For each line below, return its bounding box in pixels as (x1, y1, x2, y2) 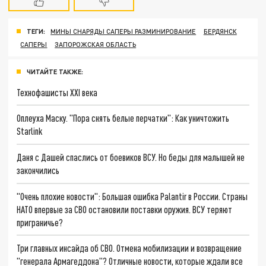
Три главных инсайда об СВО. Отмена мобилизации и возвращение (17, 242, 242, 254)
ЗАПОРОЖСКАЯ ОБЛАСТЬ (55, 40, 137, 48)
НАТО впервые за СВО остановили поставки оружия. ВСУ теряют (17, 203, 233, 215)
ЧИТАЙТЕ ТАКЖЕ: (27, 67, 83, 75)
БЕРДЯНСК (203, 27, 237, 35)
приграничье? (17, 216, 64, 228)
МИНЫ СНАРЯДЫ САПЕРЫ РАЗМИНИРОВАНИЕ (50, 27, 197, 35)
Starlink (17, 125, 43, 137)
